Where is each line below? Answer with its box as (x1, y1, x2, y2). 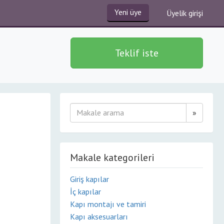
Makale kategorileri (70, 151, 154, 164)
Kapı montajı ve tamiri (70, 199, 146, 209)
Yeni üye (114, 7, 141, 17)
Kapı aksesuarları (70, 211, 128, 221)
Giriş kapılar (70, 174, 109, 184)
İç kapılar (70, 186, 101, 196)
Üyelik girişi (166, 8, 203, 18)
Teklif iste (115, 46, 158, 59)
